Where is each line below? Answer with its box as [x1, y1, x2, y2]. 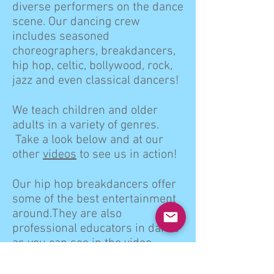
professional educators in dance [12, 221, 179, 236]
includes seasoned [12, 29, 109, 44]
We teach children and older [12, 103, 158, 118]
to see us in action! [76, 147, 177, 162]
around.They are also [12, 207, 122, 221]
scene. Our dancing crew [12, 15, 140, 29]
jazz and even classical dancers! [12, 73, 179, 88]
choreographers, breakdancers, [12, 44, 176, 59]
